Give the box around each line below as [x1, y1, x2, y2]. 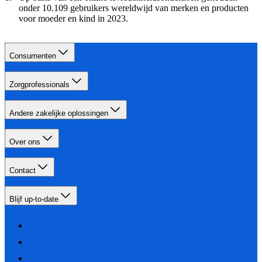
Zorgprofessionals [9, 80, 70, 89]
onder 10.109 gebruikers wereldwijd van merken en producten [19, 3, 249, 13]
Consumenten [9, 51, 56, 61]
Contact [9, 166, 36, 175]
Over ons [9, 137, 40, 147]
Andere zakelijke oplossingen [9, 109, 108, 118]
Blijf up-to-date [9, 195, 58, 204]
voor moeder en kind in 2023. [19, 13, 128, 24]
